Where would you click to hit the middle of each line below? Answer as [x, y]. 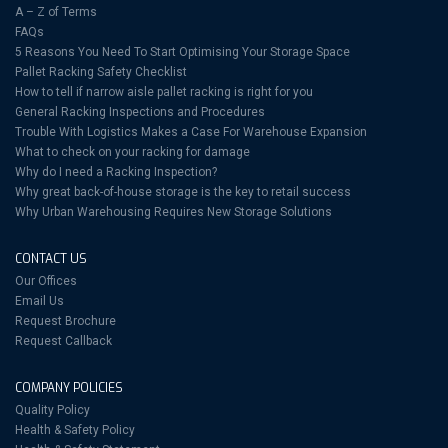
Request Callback [63, 341]
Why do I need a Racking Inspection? [116, 172]
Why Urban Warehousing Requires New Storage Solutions [173, 212]
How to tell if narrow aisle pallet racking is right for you [164, 92]
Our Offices [46, 281]
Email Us [39, 301]
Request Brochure [65, 321]
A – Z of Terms [56, 12]
